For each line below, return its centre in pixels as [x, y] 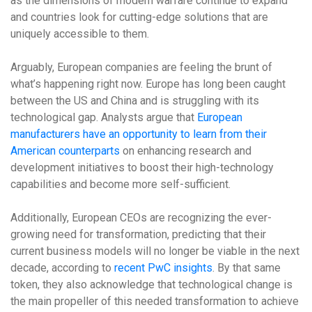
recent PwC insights [163, 268]
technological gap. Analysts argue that [104, 117]
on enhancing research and [186, 151]
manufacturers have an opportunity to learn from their [139, 134]
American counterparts [65, 151]
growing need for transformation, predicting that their [138, 234]
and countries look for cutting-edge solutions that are [139, 17]
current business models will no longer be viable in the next [155, 251]
